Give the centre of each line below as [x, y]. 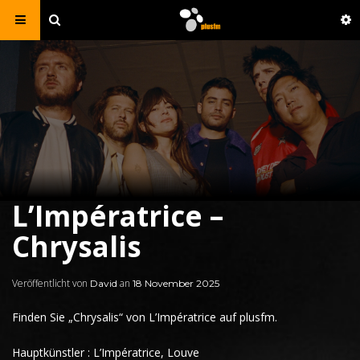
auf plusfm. [247, 317]
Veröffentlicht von [51, 283]
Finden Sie [39, 317]
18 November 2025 [176, 283]
